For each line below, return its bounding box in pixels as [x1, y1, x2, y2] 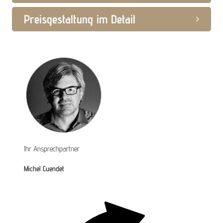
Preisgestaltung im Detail [24, 12, 135, 27]
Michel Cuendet [24, 164, 64, 173]
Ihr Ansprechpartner [24, 144, 80, 153]
